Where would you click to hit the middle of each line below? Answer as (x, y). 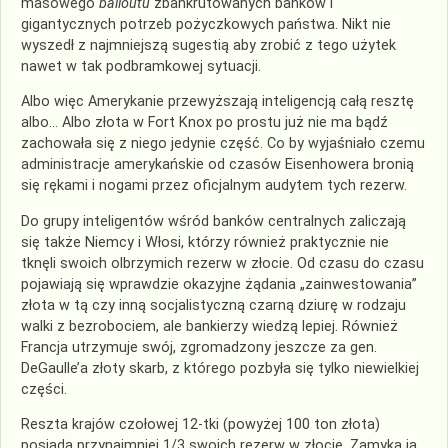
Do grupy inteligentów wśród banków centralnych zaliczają (213, 221)
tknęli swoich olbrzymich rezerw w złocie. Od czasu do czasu (222, 263)
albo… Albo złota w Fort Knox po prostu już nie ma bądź (204, 123)
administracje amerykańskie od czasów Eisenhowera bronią (217, 165)
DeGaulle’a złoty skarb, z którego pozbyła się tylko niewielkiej (220, 368)
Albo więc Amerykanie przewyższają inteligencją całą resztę (217, 102)
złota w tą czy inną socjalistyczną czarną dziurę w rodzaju (213, 305)
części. (44, 389)
